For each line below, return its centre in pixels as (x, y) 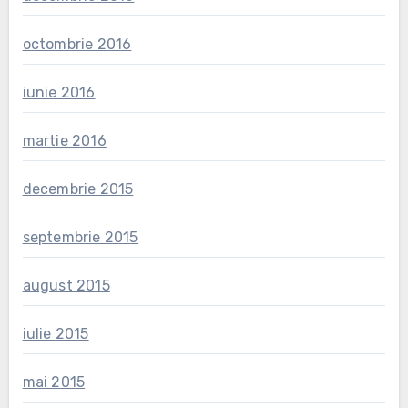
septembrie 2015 (80, 237)
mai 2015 (54, 382)
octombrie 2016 (77, 44)
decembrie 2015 (78, 189)
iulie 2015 (56, 333)
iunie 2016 (59, 92)
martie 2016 (64, 140)
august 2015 (66, 285)
